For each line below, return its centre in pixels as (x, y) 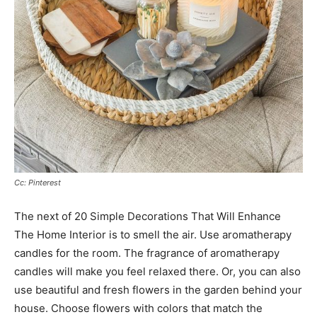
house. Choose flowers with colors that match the (138, 309)
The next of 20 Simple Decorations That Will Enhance (148, 217)
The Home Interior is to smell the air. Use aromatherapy (153, 235)
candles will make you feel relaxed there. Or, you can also (157, 272)
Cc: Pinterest (38, 183)
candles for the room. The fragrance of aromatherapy (147, 253)
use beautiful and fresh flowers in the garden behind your (158, 290)
